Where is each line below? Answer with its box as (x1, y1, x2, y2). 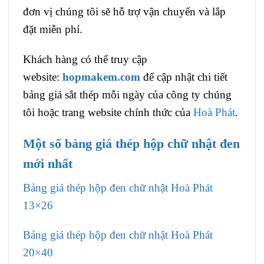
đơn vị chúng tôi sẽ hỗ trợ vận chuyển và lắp (23, 5, 226, 18)
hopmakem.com (62, 70, 140, 83)
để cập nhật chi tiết (143, 70, 227, 83)
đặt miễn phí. (23, 23, 82, 35)
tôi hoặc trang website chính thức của (23, 105, 193, 118)
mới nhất (23, 156, 72, 171)
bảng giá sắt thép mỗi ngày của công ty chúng (23, 88, 232, 101)
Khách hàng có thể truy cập (23, 52, 147, 65)
